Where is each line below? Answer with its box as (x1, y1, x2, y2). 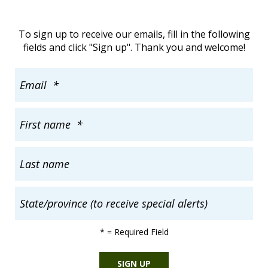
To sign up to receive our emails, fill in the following (18, 27, 250, 41)
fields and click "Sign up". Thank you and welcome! (23, 40, 245, 54)
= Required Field (104, 226, 169, 237)
